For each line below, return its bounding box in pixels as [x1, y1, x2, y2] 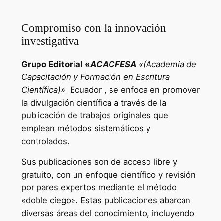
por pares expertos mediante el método [21, 183, 177, 193]
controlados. [21, 136, 70, 146]
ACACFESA [90, 59, 137, 69]
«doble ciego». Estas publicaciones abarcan [21, 195, 190, 206]
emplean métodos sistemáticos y [21, 123, 150, 133]
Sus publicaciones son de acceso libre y [21, 157, 177, 167]
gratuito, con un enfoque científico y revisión [21, 170, 196, 180]
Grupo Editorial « [21, 59, 90, 69]
